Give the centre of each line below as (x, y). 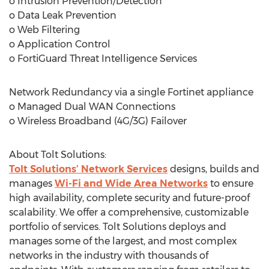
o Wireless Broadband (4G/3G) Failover (98, 121)
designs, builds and (213, 169)
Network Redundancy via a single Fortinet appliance (131, 92)
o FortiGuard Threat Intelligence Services (103, 59)
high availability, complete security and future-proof (129, 198)
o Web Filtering (44, 30)
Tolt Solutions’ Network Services (88, 169)
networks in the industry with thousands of (109, 255)
